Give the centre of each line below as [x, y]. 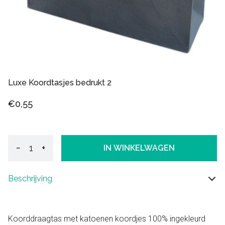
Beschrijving [30, 178]
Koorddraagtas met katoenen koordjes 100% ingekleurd [107, 218]
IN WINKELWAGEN [139, 148]
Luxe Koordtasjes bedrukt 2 [60, 82]
